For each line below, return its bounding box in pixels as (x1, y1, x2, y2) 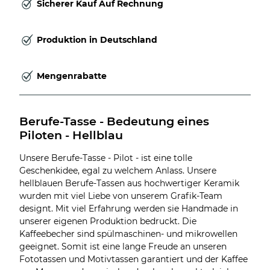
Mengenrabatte (37, 71, 107, 82)
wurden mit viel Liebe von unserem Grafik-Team (19, 190, 222, 201)
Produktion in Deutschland (37, 34, 157, 46)
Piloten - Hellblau (19, 127, 123, 142)
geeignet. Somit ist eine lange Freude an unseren (19, 240, 227, 252)
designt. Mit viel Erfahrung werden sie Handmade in (19, 202, 238, 214)
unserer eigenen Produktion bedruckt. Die (19, 215, 196, 227)
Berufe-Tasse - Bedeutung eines (19, 113, 212, 128)
